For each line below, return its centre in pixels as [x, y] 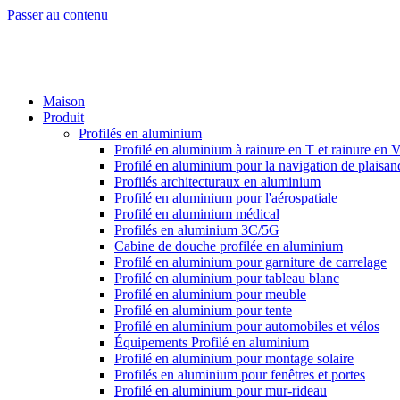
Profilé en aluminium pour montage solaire [234, 358]
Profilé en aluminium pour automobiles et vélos [247, 326]
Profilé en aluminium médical [197, 214]
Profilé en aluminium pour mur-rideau [221, 391]
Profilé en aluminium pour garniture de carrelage [250, 262]
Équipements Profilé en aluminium [212, 342]
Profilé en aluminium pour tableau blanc [227, 278]
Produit [63, 117]
